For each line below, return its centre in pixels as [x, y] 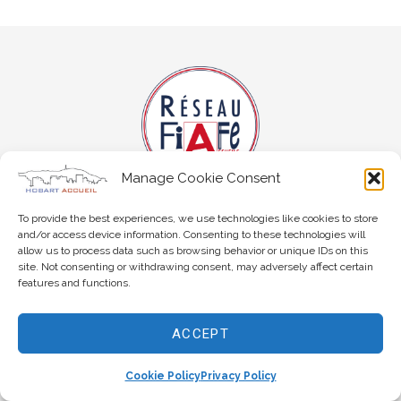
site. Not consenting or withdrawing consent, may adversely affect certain [196, 267]
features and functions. [74, 283]
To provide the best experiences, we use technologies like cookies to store [198, 218]
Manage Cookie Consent [200, 178]
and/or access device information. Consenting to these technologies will [192, 235]
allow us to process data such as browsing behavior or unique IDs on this [193, 251]
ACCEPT [200, 333]
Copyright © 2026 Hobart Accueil [200, 288]
